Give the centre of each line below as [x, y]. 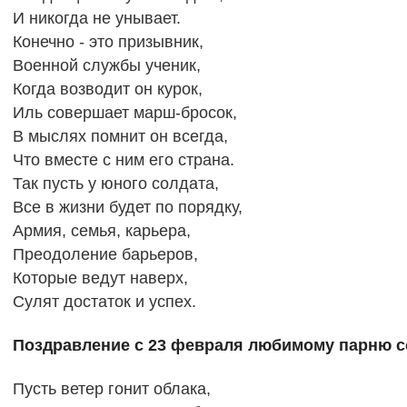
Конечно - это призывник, [108, 42]
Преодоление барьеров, [105, 255]
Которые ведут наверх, [100, 278]
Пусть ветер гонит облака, [111, 388]
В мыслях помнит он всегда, [120, 137]
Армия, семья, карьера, [101, 231]
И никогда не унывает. [96, 19]
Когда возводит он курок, [107, 89]
